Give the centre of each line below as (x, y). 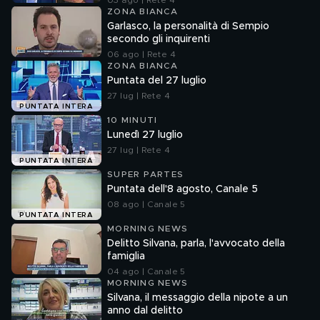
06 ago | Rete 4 (141, 54)
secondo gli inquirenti (159, 39)
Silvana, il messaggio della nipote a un (197, 298)
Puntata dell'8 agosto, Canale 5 (182, 189)
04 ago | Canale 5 (146, 271)
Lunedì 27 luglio (145, 135)
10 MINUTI (132, 120)
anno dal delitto (145, 311)
